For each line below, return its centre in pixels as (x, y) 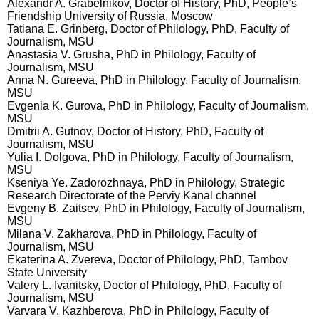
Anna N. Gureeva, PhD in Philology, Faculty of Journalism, (154, 80)
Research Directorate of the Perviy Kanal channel (132, 195)
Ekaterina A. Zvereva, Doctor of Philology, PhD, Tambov (147, 260)
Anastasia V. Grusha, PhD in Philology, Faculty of (131, 54)
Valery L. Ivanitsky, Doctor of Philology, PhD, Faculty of (145, 285)
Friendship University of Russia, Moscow (110, 16)
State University (47, 272)
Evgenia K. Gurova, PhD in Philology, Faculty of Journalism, (158, 106)
